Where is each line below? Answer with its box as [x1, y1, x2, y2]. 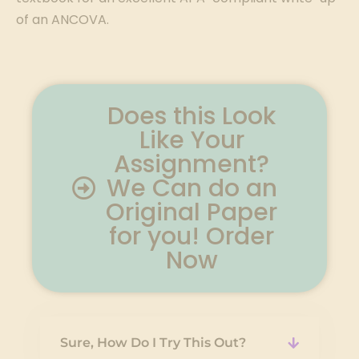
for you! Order [109, 220, 274, 253]
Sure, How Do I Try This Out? [60, 335, 247, 350]
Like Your [139, 123, 244, 157]
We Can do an [106, 171, 277, 205]
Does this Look [107, 99, 276, 133]
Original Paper [106, 196, 277, 229]
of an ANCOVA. [16, 10, 109, 29]
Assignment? [114, 147, 269, 181]
